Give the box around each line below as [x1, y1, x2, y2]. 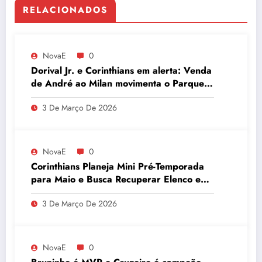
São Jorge [31, 89, 74, 103]
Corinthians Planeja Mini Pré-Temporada [31, 159, 204, 173]
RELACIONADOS [23, 3, 108, 16]
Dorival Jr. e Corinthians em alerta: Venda [31, 63, 212, 77]
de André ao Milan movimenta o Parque [31, 76, 204, 90]
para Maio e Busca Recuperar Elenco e [31, 172, 201, 186]
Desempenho [31, 185, 87, 199]
